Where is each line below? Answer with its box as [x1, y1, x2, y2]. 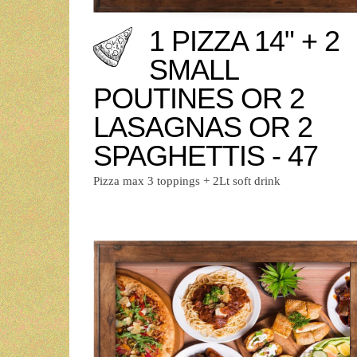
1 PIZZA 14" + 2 [149, 25, 339, 58]
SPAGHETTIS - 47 [93, 139, 318, 173]
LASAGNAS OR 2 [93, 111, 312, 144]
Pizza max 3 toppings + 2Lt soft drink [93, 175, 280, 188]
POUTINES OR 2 [93, 82, 304, 116]
